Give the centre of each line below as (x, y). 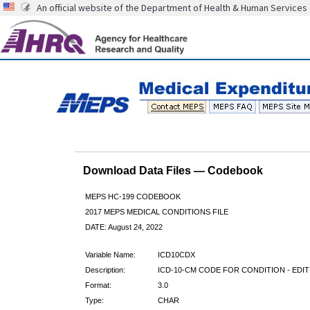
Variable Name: (110, 254)
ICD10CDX (176, 254)
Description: (105, 270)
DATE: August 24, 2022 (124, 227)
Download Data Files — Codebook (173, 170)
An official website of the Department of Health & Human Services (172, 8)
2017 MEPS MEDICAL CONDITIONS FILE (156, 211)
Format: (98, 285)
